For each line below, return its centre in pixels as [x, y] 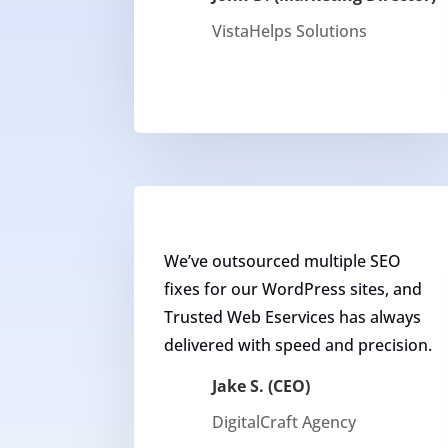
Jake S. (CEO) [260, 386]
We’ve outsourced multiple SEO [283, 261]
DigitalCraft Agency [283, 422]
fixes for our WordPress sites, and [293, 289]
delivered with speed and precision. [298, 345]
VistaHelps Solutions [289, 30]
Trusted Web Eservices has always [293, 317]
